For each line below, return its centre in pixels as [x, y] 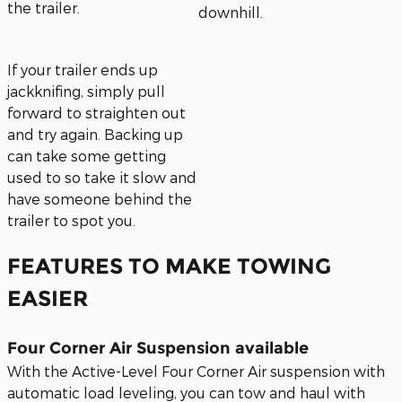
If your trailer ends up [83, 70]
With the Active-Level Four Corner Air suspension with [196, 371]
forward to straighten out [96, 113]
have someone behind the [100, 199]
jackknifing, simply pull [86, 92]
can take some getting [87, 156]
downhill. [231, 13]
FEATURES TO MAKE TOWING [169, 266]
